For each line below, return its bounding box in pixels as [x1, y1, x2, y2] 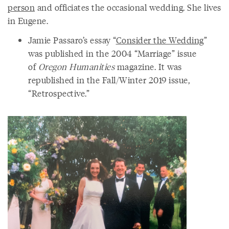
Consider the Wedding [116, 34, 204, 46]
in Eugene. [8, 14, 48, 27]
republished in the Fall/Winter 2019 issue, [28, 74, 190, 86]
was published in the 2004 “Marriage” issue [28, 47, 196, 59]
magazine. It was [114, 60, 182, 73]
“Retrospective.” [28, 87, 89, 99]
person [8, 1, 35, 13]
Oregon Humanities [38, 60, 114, 73]
